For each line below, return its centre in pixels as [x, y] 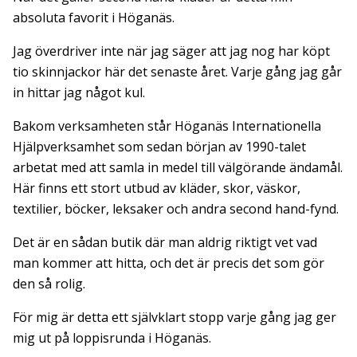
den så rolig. [49, 283]
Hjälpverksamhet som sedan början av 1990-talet [159, 146]
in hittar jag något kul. [79, 92]
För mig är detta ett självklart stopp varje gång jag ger [175, 317]
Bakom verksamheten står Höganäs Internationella [167, 126]
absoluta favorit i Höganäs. [94, 17]
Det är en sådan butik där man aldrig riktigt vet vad [165, 242]
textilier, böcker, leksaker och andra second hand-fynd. [176, 208]
